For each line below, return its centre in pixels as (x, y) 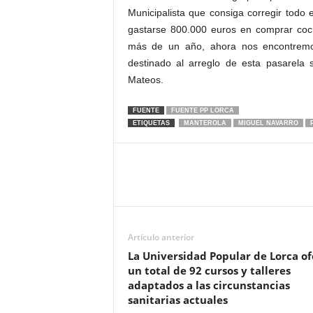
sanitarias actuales (177, 300)
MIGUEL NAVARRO (268, 123)
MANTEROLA (205, 123)
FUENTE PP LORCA (202, 110)
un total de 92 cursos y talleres (209, 270)
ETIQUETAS (151, 123)
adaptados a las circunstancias (209, 285)
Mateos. (145, 80)
